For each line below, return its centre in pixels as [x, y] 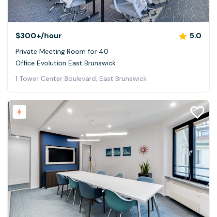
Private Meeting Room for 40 [62, 52]
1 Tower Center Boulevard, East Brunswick [81, 79]
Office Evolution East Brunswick [66, 63]
